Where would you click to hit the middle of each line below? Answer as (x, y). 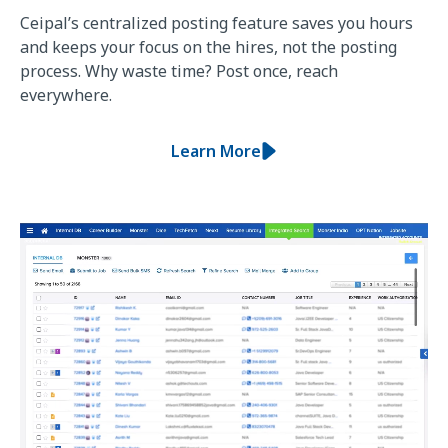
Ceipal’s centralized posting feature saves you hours (216, 23)
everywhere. (66, 95)
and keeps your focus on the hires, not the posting (208, 47)
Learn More (216, 151)
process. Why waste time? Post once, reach (179, 71)
